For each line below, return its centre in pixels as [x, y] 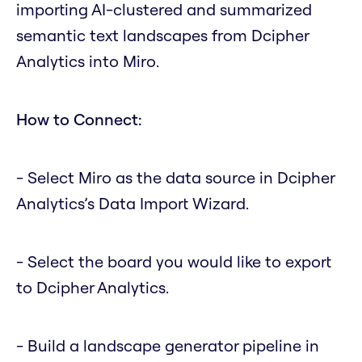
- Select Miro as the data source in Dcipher [175, 178]
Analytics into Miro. [88, 61]
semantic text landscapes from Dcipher [162, 36]
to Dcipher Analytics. [93, 288]
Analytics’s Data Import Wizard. [133, 204]
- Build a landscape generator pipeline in [168, 346]
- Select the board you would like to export [174, 262]
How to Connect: [79, 120]
